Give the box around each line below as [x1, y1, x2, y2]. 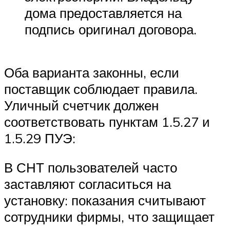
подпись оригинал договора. [25, 21, 197, 38]
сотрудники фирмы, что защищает [4, 208, 215, 225]
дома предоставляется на [25, 5, 182, 22]
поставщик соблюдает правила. [4, 80, 198, 97]
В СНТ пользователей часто [4, 159, 177, 176]
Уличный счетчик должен [4, 97, 159, 113]
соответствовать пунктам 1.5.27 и [4, 113, 210, 130]
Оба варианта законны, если [4, 64, 179, 81]
